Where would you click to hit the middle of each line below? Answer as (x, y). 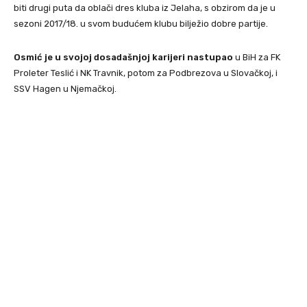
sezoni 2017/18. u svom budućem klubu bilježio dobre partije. (141, 23)
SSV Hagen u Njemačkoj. (65, 88)
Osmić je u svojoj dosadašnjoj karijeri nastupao (123, 57)
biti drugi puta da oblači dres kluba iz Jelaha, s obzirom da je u (145, 8)
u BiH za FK (257, 57)
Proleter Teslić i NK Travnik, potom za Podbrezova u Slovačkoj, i (146, 73)
